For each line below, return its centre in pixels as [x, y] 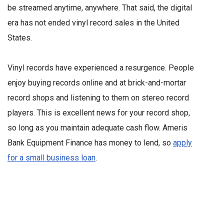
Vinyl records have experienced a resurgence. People [101, 68]
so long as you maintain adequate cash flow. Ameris [97, 128]
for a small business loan [51, 158]
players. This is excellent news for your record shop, [99, 113]
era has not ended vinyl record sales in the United [93, 23]
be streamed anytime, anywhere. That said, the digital [100, 8]
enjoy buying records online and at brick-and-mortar [97, 83]
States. [20, 38]
